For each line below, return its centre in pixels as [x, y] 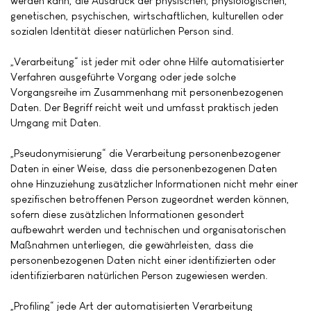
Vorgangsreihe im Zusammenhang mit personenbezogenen [147, 92]
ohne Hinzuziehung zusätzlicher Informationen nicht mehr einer [154, 184]
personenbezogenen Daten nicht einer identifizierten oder [143, 260]
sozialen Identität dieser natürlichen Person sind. [122, 31]
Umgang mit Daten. [56, 123]
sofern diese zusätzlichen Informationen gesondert [127, 215]
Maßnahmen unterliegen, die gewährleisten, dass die [132, 245]
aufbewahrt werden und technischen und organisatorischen [148, 230]
